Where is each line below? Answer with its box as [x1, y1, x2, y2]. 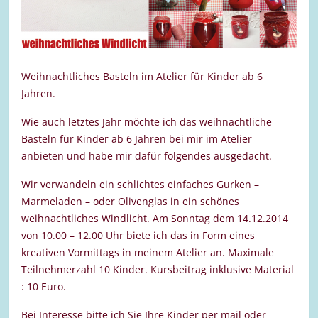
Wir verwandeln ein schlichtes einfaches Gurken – [21, 177, 259, 191]
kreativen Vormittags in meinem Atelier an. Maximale [21, 245, 274, 259]
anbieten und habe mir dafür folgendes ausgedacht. [21, 148, 272, 163]
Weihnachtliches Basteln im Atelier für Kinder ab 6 [21, 69, 263, 83]
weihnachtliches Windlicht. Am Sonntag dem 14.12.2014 [21, 211, 288, 225]
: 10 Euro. [21, 279, 66, 293]
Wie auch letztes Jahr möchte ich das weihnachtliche [21, 114, 272, 128]
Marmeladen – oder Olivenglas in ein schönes [21, 194, 239, 208]
